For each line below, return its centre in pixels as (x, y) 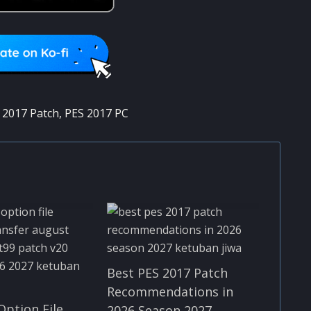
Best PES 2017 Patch (167, 272)
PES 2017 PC (96, 113)
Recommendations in (170, 291)
